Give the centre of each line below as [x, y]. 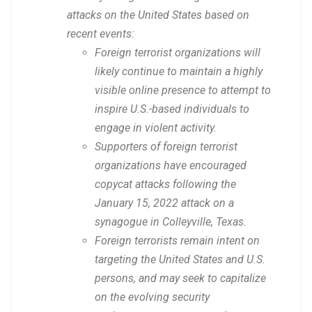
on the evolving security [152, 297]
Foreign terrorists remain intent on [177, 241]
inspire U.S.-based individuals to [172, 109]
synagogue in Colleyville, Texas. [171, 222]
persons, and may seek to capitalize [180, 279]
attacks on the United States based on [158, 15]
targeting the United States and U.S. [180, 260]
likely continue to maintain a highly [179, 72]
